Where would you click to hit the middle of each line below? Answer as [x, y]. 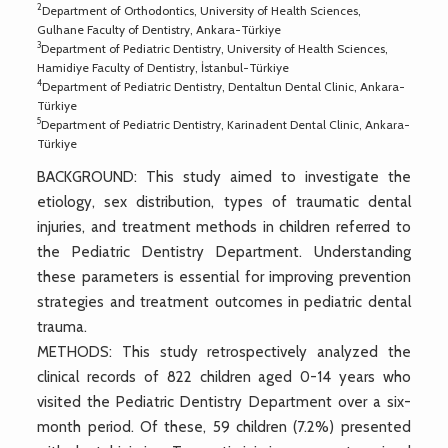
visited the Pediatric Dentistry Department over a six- [224, 401]
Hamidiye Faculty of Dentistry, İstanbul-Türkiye [163, 67]
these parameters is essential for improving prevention [224, 276]
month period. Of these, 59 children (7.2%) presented [224, 426]
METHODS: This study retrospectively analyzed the [224, 351]
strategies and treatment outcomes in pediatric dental [224, 301]
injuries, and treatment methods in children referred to [224, 226]
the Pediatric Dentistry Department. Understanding [224, 251]
